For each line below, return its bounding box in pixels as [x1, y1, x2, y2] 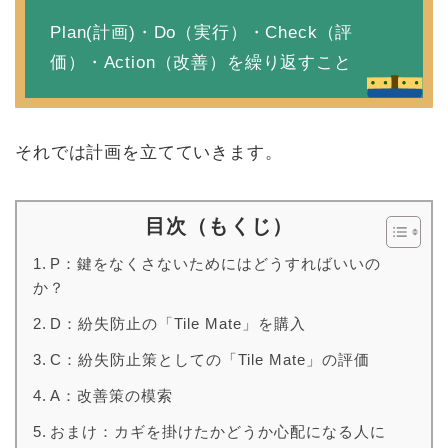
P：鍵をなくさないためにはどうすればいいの [50, 255, 382, 273]
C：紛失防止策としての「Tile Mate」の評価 [50, 351, 371, 369]
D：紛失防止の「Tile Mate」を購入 [50, 315, 307, 333]
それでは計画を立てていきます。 [15, 143, 283, 163]
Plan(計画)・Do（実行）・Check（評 [50, 23, 354, 43]
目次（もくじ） [145, 215, 293, 238]
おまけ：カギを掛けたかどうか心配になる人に [50, 423, 387, 441]
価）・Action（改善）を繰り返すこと [50, 53, 352, 73]
